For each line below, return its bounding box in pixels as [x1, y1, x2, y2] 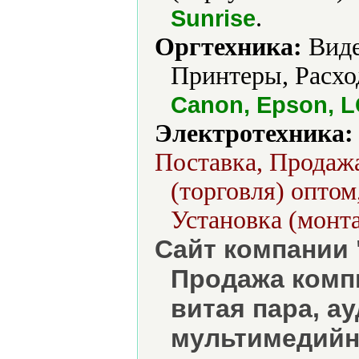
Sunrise [171, 5, 256, 31]
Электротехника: [155, 119, 353, 147]
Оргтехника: [155, 33, 302, 61]
